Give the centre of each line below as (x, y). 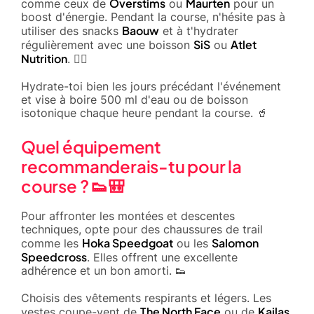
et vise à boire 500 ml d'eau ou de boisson (135, 99)
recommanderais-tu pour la (131, 166)
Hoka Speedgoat (128, 243)
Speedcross (54, 257)
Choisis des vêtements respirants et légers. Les (146, 298)
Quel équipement (91, 146)
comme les (52, 243)
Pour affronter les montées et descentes (128, 216)
